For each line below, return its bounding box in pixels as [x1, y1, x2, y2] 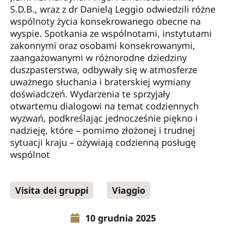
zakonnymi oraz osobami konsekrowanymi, [10, 39, 195, 51]
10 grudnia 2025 [82, 211, 156, 224]
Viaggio [112, 184, 145, 196]
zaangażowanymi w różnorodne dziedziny [10, 51, 187, 64]
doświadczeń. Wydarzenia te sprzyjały [10, 87, 170, 100]
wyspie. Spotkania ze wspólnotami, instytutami [10, 27, 212, 39]
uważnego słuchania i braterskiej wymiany [10, 75, 191, 88]
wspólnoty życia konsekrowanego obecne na [10, 15, 201, 27]
